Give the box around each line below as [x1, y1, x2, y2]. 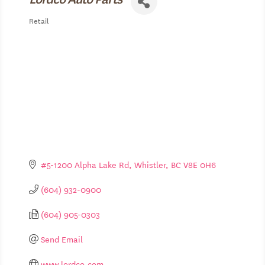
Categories [28, 22, 72, 37]
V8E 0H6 [183, 158, 216, 172]
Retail [28, 14, 49, 26]
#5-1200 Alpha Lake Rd [40, 158, 129, 172]
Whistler [134, 158, 166, 172]
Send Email [40, 232, 83, 246]
